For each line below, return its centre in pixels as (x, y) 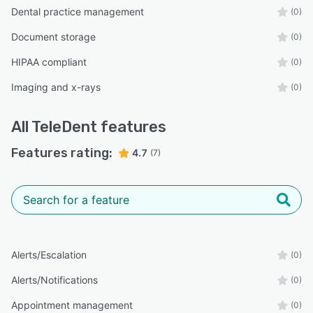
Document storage (53, 37)
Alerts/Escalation (49, 255)
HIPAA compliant (49, 62)
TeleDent (64, 127)
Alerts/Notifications (54, 280)
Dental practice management (78, 12)
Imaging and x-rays (56, 87)
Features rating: (62, 153)
